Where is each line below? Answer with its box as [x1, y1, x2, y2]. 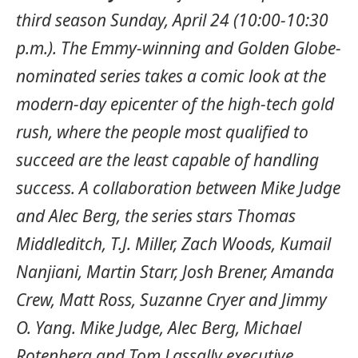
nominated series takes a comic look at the [16, 64, 326, 87]
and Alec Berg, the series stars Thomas [16, 204, 296, 227]
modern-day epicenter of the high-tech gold [16, 92, 334, 115]
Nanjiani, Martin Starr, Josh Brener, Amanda [16, 260, 334, 283]
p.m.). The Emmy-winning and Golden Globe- [16, 36, 341, 59]
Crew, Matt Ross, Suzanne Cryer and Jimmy [16, 288, 327, 311]
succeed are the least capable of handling [16, 148, 319, 171]
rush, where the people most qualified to [16, 120, 308, 143]
